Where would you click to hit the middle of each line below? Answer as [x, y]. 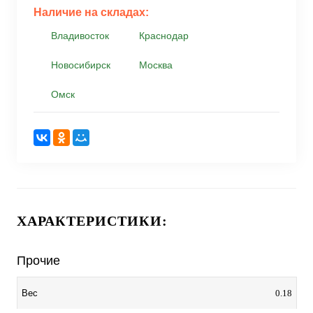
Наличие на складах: [91, 12]
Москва [156, 65]
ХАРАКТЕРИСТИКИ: [92, 221]
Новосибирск [81, 65]
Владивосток [80, 35]
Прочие [38, 261]
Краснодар [164, 35]
